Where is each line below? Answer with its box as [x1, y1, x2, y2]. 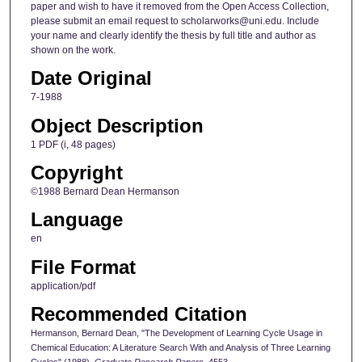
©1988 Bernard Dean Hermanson [30, 185, 179, 197]
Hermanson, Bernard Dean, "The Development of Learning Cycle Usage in [30, 328, 322, 339]
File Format [30, 255, 136, 278]
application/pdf [30, 280, 95, 292]
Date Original [30, 67, 152, 90]
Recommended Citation [30, 303, 247, 326]
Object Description [30, 114, 204, 137]
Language [30, 208, 123, 231]
